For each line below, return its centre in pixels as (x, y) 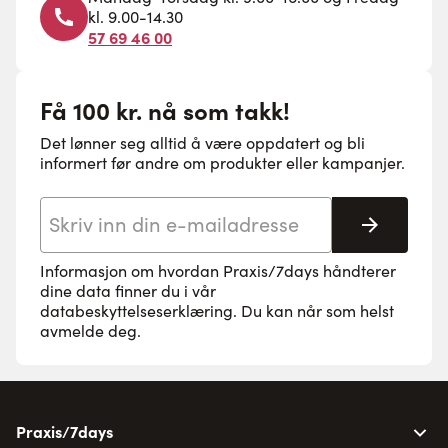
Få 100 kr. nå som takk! (165, 109)
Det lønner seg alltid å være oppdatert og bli (202, 142)
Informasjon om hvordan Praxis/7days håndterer (218, 270)
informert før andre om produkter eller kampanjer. (222, 162)
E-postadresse (87, 207)
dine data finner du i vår (128, 290)
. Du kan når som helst (313, 310)
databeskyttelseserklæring (136, 310)
